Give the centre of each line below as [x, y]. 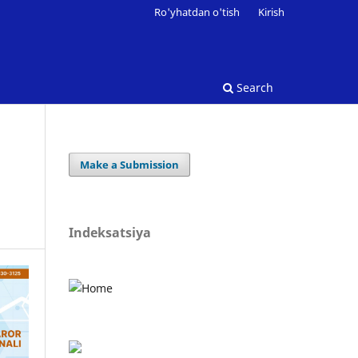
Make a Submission [130, 164]
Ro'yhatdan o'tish [197, 12]
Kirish [271, 12]
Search [253, 87]
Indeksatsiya [110, 232]
